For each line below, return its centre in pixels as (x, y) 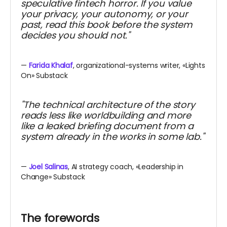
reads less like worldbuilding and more (106, 116)
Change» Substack (53, 177)
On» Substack (44, 76)
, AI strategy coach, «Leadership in (126, 167)
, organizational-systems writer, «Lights (139, 66)
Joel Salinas (48, 167)
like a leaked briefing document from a (107, 126)
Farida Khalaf (51, 66)
